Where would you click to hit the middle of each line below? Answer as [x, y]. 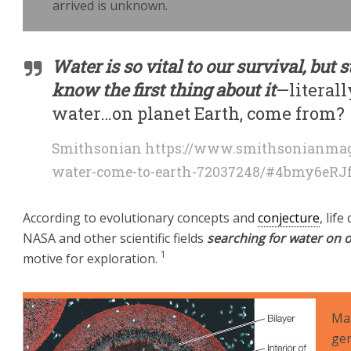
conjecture [289, 217]
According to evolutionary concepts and [140, 217]
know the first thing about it [164, 89]
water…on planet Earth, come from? [198, 113]
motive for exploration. [92, 258]
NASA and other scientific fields [115, 238]
